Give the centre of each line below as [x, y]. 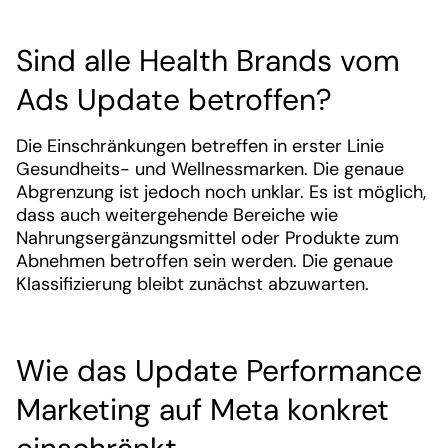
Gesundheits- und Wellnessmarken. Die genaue [210, 169]
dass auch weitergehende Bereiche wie [177, 215]
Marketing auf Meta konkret [202, 409]
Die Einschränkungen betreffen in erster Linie [200, 146]
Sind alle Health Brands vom [208, 60]
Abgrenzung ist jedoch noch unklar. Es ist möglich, [221, 192]
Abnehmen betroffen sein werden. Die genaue [204, 261]
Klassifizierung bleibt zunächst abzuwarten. [192, 284]
